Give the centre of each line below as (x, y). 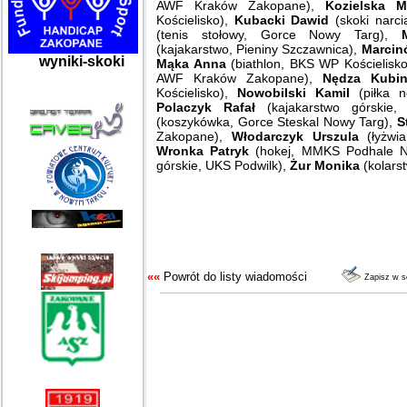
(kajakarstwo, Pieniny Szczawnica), (259, 49)
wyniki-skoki (80, 61)
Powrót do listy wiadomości (235, 277)
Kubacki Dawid (282, 20)
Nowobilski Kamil (298, 93)
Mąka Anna (191, 64)
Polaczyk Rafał (212, 107)
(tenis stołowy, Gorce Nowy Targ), (279, 35)
